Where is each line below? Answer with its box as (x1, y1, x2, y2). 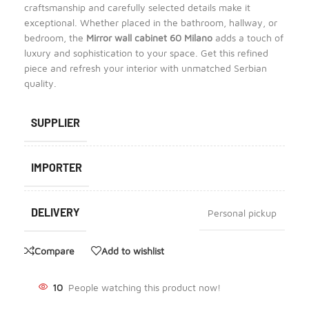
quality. (24, 77, 57, 89)
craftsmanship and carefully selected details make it (24, 1, 250, 13)
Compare (34, 244, 74, 257)
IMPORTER (31, 161, 82, 174)
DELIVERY (31, 206, 79, 219)
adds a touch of (212, 32, 283, 43)
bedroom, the (24, 32, 86, 43)
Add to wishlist (101, 244, 164, 257)
